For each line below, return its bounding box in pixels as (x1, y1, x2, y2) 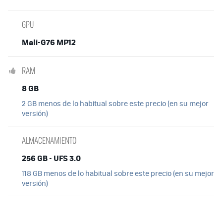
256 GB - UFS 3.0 (22, 152, 81, 164)
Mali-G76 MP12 (22, 36, 76, 48)
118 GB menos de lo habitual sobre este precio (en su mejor (22, 168, 214, 178)
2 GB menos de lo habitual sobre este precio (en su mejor (22, 98, 209, 109)
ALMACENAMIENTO (22, 134, 76, 147)
